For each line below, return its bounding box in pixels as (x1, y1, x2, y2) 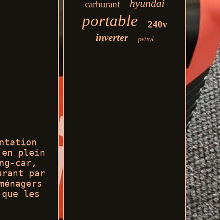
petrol (137, 35, 154, 43)
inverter (95, 32, 128, 43)
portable (82, 12, 138, 29)
